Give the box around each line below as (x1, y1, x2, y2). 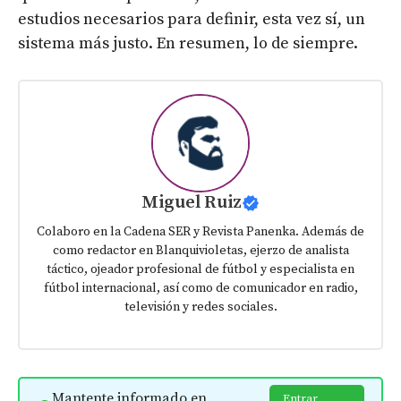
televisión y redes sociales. (124, 299, 277, 316)
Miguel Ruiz (141, 192, 242, 215)
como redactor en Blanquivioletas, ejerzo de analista (52, 243, 349, 260)
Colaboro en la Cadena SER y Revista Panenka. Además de (37, 224, 364, 241)
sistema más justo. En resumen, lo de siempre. (18, 32, 358, 54)
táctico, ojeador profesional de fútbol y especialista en (47, 261, 354, 278)
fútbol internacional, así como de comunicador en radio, (43, 280, 358, 297)
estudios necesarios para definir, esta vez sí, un (18, 8, 365, 30)
